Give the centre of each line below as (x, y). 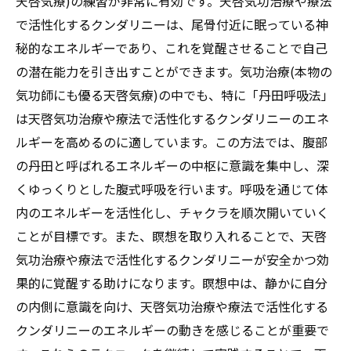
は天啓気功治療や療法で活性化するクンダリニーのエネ (172, 118)
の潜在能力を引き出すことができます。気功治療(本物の (174, 71)
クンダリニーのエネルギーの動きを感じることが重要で (172, 329)
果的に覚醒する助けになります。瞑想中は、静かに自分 (172, 282)
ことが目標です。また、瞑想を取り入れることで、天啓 (171, 235)
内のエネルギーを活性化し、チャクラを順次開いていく (172, 212)
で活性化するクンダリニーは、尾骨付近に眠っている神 (172, 24)
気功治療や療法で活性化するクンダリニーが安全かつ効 (172, 259)
